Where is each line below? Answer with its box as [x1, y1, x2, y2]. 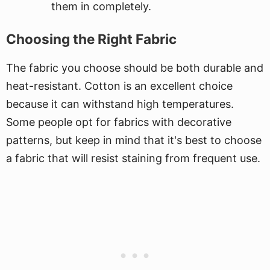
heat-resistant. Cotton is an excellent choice [6, 80, 233, 92]
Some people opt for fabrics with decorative [6, 116, 231, 128]
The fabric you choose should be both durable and [6, 61, 263, 74]
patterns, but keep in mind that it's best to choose [6, 134, 262, 146]
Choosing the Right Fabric [6, 31, 177, 47]
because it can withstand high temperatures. [6, 98, 234, 110]
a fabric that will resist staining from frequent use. [6, 152, 260, 165]
